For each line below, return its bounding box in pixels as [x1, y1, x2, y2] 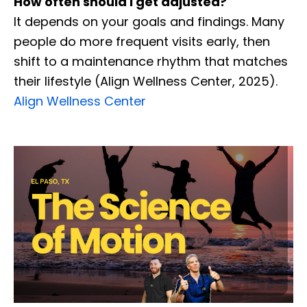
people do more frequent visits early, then [14, 32, 270, 50]
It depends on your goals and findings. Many [14, 12, 284, 30]
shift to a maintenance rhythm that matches [14, 52, 288, 70]
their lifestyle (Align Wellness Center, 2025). [14, 72, 278, 90]
